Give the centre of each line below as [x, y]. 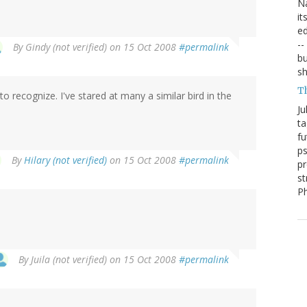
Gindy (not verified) [66, 47]
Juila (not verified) [69, 260]
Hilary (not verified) [65, 160]
